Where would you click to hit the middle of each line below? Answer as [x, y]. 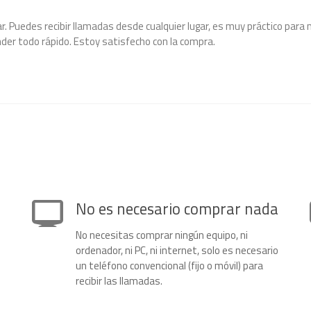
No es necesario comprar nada [177, 209]
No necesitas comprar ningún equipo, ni [161, 235]
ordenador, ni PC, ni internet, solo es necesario [177, 250]
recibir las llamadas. [119, 281]
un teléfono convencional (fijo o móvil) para [169, 266]
